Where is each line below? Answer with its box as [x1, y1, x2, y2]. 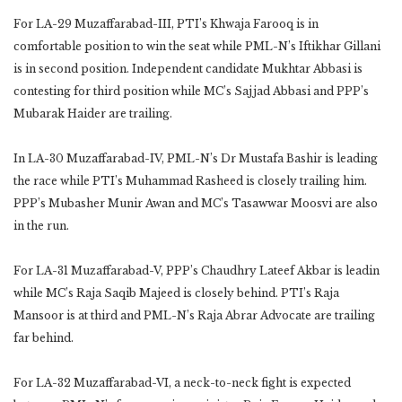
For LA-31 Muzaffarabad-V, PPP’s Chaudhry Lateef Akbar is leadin [13, 263, 380, 277]
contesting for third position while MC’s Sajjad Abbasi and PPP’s [13, 83, 369, 98]
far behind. [13, 330, 74, 345]
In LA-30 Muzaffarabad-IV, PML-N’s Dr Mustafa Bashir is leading [13, 151, 378, 165]
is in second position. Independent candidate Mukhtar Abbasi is [13, 61, 363, 75]
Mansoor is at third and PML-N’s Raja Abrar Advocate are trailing [13, 308, 375, 322]
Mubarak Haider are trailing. [13, 106, 172, 120]
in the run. [13, 218, 69, 232]
